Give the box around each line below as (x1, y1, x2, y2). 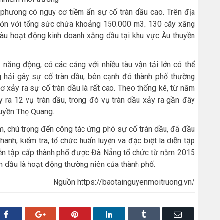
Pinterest (78, 210, 105, 218)
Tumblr (145, 210, 168, 218)
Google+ (45, 210, 73, 218)
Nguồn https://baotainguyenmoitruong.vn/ (53, 177, 195, 187)
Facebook (7, 210, 38, 218)
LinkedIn (112, 210, 141, 218)
